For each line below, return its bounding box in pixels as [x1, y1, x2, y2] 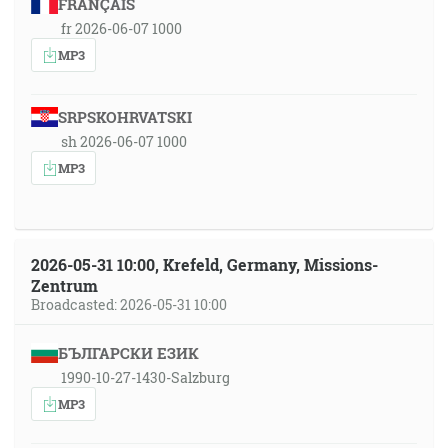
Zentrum [31, 275, 98, 296]
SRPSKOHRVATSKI [57, 107, 192, 127]
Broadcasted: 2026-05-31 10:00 [31, 295, 227, 314]
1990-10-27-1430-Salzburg [61, 368, 230, 387]
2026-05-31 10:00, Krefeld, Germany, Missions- [31, 254, 378, 275]
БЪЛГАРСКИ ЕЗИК [57, 343, 199, 363]
